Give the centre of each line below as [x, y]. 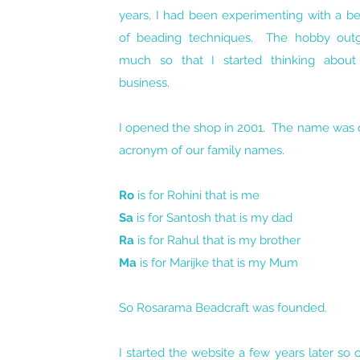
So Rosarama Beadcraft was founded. [223, 308]
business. [144, 83]
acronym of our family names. [202, 150]
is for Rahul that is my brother [217, 240]
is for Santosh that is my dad [213, 218]
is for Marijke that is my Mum [217, 263]
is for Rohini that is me [197, 195]
